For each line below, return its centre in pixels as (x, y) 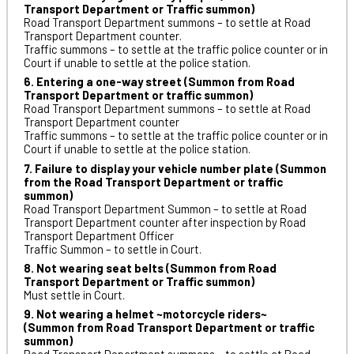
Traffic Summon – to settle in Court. (112, 249)
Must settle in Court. (74, 294)
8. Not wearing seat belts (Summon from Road (150, 267)
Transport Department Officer (98, 235)
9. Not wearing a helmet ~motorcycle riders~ (145, 314)
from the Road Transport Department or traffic (153, 181)
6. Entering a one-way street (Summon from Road (159, 82)
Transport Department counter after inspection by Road (164, 222)
